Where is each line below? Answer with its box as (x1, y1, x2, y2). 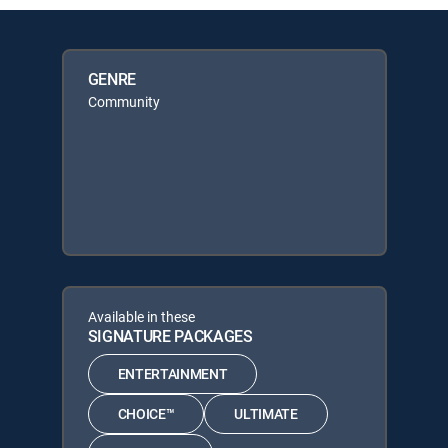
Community (87, 91, 160, 111)
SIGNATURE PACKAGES (87, 324, 253, 347)
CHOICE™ (117, 404, 175, 423)
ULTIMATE (234, 404, 298, 423)
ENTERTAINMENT (117, 364, 228, 383)
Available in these (87, 306, 195, 326)
